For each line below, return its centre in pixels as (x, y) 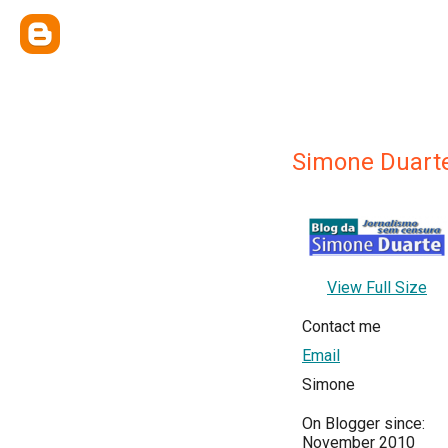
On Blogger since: (363, 423)
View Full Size (377, 287)
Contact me (341, 326)
